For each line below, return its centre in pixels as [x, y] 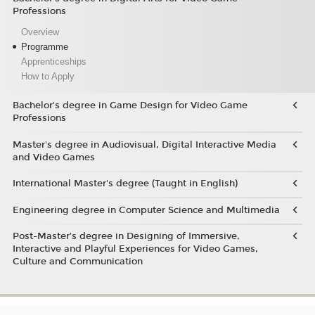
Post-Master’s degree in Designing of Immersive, [126, 237]
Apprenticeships [53, 61]
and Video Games [53, 157]
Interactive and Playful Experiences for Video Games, [135, 249]
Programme [44, 46]
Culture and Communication [77, 262]
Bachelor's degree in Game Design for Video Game [130, 106]
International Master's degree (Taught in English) [125, 184]
